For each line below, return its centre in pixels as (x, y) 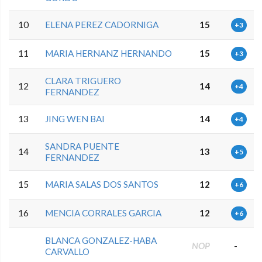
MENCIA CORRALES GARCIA (104, 213)
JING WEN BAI (75, 118)
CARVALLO (68, 251)
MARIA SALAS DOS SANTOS (102, 184)
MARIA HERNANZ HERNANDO (109, 53)
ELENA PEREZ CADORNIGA (102, 24)
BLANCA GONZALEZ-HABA (101, 240)
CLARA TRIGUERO (83, 80)
